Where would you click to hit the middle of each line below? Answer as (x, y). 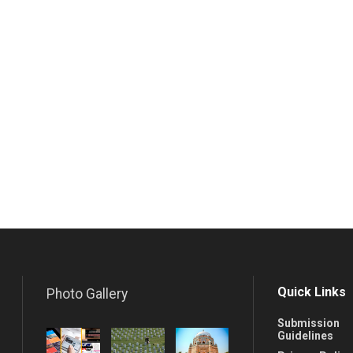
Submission (308, 323)
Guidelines (305, 335)
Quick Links (311, 292)
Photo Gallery (87, 294)
